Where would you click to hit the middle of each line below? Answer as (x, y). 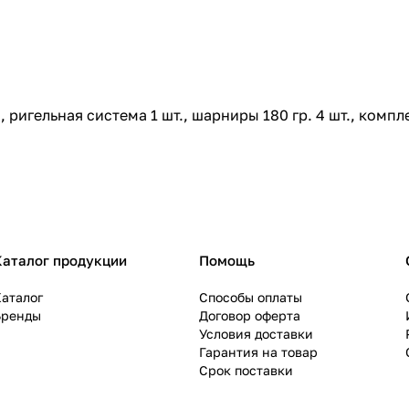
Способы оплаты (251, 298)
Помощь (227, 261)
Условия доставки (256, 334)
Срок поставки (246, 371)
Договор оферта (250, 316)
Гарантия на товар (258, 352)
